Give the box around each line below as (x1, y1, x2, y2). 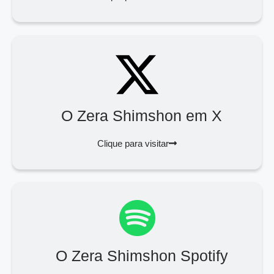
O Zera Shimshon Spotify (55, 246, 228, 264)
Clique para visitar (97, 138, 169, 149)
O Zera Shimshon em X (61, 106, 222, 124)
